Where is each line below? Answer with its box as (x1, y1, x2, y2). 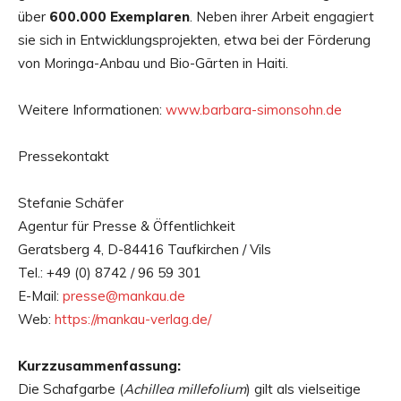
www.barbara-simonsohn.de (166, 100, 342, 118)
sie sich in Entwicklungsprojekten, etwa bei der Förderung (18, 30, 371, 48)
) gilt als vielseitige (246, 380, 361, 397)
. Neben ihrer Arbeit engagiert (190, 7, 374, 25)
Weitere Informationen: (18, 100, 166, 118)
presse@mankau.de (63, 286, 185, 304)
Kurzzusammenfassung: (18, 356, 181, 374)
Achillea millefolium (124, 380, 246, 397)
